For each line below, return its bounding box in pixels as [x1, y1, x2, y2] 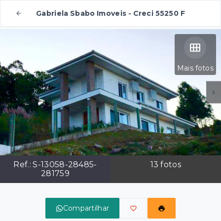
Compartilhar [63, 204, 110, 213]
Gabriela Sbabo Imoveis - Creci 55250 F [36, 9, 185, 18]
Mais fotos [177, 64, 214, 73]
